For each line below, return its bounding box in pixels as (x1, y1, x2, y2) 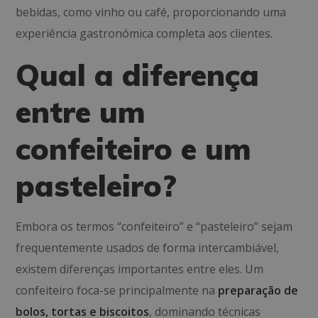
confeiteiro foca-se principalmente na (16, 283, 219, 298)
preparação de (218, 283, 299, 298)
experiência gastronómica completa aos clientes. (16, 26, 273, 41)
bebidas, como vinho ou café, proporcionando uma (16, 4, 287, 20)
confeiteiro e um (16, 130, 252, 168)
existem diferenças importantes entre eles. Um (16, 261, 264, 277)
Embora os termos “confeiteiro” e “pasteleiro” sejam (16, 219, 293, 234)
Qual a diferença (16, 56, 260, 94)
